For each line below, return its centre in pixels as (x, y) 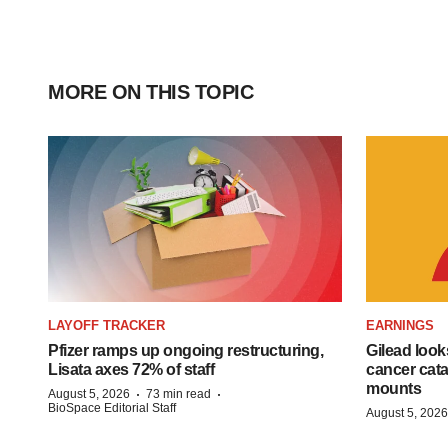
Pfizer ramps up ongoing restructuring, (185, 350)
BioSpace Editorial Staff (112, 407)
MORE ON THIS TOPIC (150, 92)
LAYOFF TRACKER (106, 325)
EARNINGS (400, 325)
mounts (393, 388)
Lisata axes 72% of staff (131, 369)
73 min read (178, 393)
